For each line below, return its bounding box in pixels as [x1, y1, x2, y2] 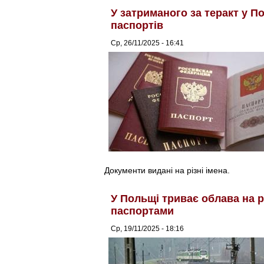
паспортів [111, 19, 163, 31]
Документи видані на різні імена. [104, 165, 230, 175]
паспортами [111, 204, 174, 217]
